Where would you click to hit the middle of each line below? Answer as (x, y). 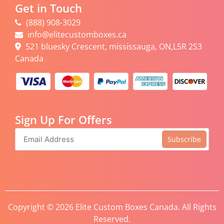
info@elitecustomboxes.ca (77, 34)
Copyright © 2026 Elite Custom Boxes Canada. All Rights (112, 207)
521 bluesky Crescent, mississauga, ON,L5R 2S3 (113, 46)
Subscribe (184, 139)
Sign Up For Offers (63, 120)
